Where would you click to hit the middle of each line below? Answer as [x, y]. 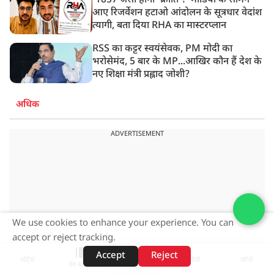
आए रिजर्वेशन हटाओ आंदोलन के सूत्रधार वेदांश [177, 13]
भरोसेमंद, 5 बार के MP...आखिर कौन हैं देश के [177, 62]
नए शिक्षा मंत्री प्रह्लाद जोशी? [141, 75]
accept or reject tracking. [64, 238]
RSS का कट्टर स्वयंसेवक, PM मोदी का [163, 49]
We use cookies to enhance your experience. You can [123, 224]
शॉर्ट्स [28, 260]
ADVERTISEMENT [137, 134]
